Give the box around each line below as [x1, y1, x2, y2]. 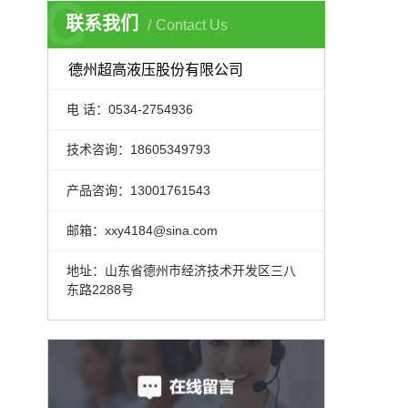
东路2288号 [66, 282, 134, 298]
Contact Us [156, 17, 228, 34]
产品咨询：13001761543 [66, 182, 210, 198]
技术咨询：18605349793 [66, 142, 210, 158]
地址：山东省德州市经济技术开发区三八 [66, 263, 296, 279]
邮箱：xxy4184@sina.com [66, 223, 218, 239]
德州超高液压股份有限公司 [68, 61, 244, 77]
